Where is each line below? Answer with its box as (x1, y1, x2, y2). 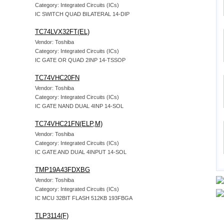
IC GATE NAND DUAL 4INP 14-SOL (35, 103, 123, 109)
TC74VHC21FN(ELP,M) (35, 120, 102, 127)
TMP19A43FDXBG (35, 166, 90, 173)
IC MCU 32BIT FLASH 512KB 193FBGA (35, 195, 132, 201)
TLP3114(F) (35, 212, 68, 219)
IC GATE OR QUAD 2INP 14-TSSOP (35, 57, 125, 63)
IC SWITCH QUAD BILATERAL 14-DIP (35, 11, 129, 17)
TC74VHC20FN (35, 74, 79, 81)
